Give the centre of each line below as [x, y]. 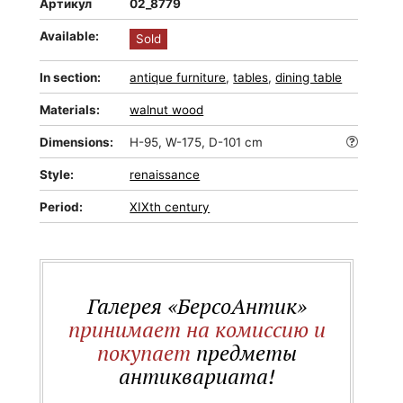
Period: [62, 207]
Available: [70, 36]
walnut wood [167, 110]
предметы [243, 353]
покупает [143, 353]
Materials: [70, 110]
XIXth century [170, 207]
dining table [309, 77]
